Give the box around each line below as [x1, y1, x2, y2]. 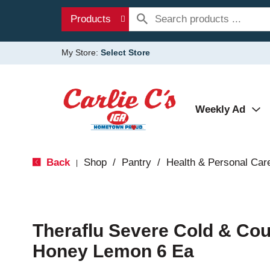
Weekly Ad [195, 104, 245, 115]
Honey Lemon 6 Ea [32, 241, 194, 261]
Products [71, 13, 111, 25]
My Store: [61, 48, 101, 57]
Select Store [101, 48, 150, 57]
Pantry [121, 157, 151, 168]
